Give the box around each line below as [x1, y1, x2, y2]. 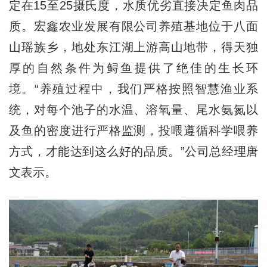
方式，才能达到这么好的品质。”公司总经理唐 [8, 144, 259, 158]
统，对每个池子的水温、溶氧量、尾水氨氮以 [8, 103, 259, 116]
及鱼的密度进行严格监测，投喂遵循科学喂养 [8, 123, 259, 137]
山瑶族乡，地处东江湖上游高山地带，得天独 [8, 40, 259, 54]
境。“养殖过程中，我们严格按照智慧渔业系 [8, 82, 259, 95]
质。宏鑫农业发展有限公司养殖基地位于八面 [8, 19, 259, 33]
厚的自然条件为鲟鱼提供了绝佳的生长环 [8, 61, 259, 74]
